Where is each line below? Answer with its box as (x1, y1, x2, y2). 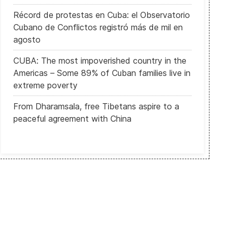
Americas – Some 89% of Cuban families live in (13, 68, 190, 78)
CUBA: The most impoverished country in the (13, 55, 186, 66)
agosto (13, 34, 41, 45)
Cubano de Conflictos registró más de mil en (13, 22, 183, 32)
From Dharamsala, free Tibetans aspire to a (13, 101, 179, 111)
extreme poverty (13, 80, 78, 90)
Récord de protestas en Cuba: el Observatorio (13, 10, 190, 20)
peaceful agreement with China (13, 113, 131, 124)
